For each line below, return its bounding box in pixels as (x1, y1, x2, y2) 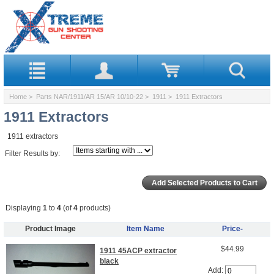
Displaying (6, 203, 43, 212)
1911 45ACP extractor (100, 246, 177, 256)
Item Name (127, 224, 165, 233)
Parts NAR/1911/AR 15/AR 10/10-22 (36, 92, 143, 100)
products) (78, 203, 111, 212)
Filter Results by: (5, 149, 61, 158)
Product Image (25, 224, 76, 233)
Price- (221, 224, 243, 233)
